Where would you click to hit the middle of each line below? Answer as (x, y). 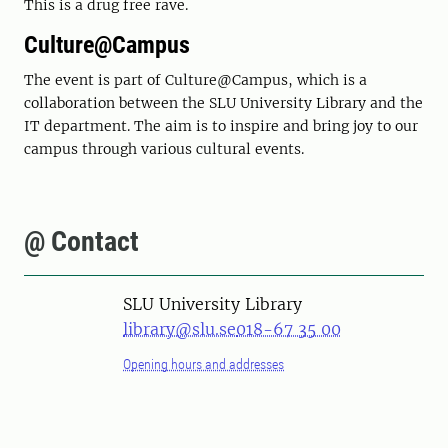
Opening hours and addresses (203, 364)
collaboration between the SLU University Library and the (223, 103)
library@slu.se (179, 329)
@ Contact (81, 241)
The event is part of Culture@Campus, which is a (195, 80)
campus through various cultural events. (166, 149)
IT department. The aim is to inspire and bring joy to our (221, 126)
